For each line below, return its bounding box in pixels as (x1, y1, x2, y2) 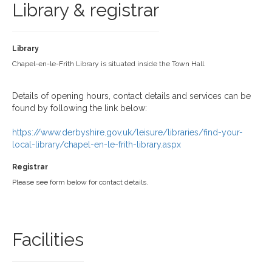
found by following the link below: (12, 103, 147, 113)
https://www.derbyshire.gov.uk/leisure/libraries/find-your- (12, 127, 243, 137)
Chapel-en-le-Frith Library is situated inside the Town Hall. (12, 59, 206, 68)
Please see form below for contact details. (12, 178, 148, 186)
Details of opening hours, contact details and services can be (12, 91, 251, 101)
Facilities (12, 229, 84, 250)
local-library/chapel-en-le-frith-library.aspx (12, 140, 181, 149)
